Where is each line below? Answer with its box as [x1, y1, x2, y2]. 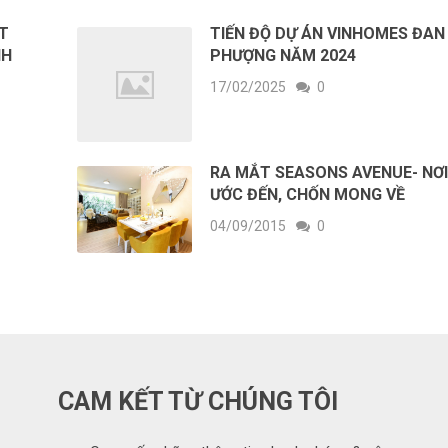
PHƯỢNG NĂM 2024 [210, 45, 357, 65]
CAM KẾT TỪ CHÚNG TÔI [58, 386, 339, 416]
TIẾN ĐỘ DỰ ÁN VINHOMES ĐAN [210, 23, 446, 43]
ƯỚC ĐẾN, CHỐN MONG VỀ [210, 184, 406, 204]
